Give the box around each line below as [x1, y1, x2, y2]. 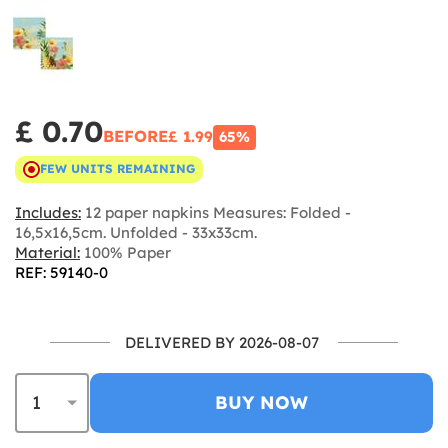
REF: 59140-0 [15, 262, 108, 282]
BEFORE [103, 125, 168, 146]
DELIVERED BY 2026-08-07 [125, 332, 319, 352]
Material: [15, 242, 80, 262]
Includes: [15, 202, 81, 222]
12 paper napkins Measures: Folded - [81, 202, 351, 222]
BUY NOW [215, 390, 308, 414]
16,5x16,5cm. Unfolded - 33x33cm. [15, 222, 257, 242]
